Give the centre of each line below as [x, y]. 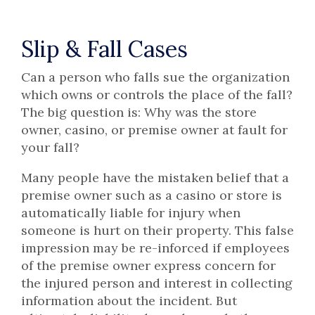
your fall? [50, 148]
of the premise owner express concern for [148, 266]
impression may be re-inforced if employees [155, 248]
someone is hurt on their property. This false [157, 231]
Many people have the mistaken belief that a [155, 178]
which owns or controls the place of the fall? [157, 95]
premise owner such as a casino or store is [152, 195]
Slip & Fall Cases [104, 49]
